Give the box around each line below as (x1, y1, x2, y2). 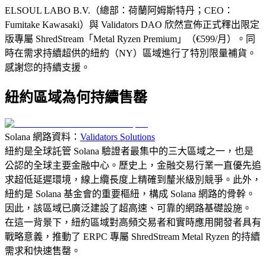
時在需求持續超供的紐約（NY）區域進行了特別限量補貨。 (5, 47, 256, 58)
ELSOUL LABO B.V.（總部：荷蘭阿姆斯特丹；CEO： (5, 5, 233, 15)
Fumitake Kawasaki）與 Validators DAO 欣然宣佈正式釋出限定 (5, 19, 259, 30)
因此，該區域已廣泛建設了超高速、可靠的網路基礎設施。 (5, 202, 252, 213)
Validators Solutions (80, 131, 155, 142)
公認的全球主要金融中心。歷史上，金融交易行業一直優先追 (5, 160, 261, 170)
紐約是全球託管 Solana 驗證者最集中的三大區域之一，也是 (5, 145, 254, 156)
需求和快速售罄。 (5, 245, 81, 256)
